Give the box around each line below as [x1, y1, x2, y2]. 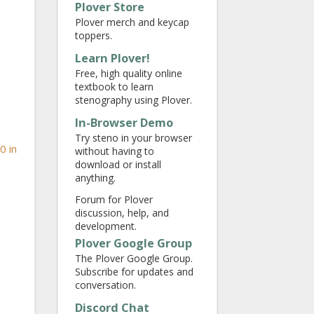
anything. [75, 171, 116, 184]
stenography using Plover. [75, 93, 192, 107]
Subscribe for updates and [75, 265, 193, 278]
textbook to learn [75, 80, 153, 93]
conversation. [75, 278, 136, 292]
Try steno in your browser [75, 131, 192, 144]
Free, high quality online [75, 67, 182, 80]
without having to [75, 144, 154, 158]
